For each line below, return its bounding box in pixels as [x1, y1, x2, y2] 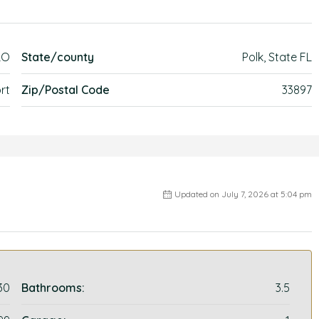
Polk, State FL [241, 50, 312, 64]
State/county [21, 50, 95, 64]
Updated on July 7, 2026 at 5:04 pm [174, 189, 312, 199]
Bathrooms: [21, 281, 85, 295]
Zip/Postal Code [21, 83, 110, 97]
